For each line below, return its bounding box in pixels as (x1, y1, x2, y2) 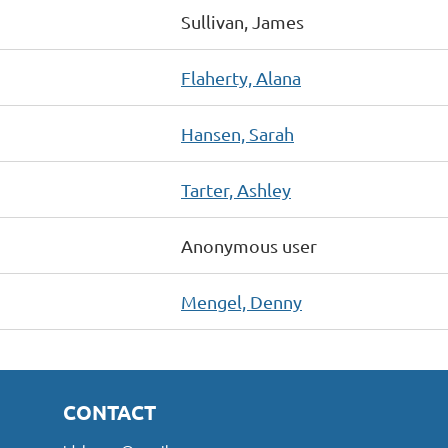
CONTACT (63, 399, 156, 425)
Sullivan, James (181, 11, 304, 32)
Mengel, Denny (181, 291, 302, 312)
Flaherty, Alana (181, 67, 301, 88)
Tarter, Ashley (181, 179, 291, 200)
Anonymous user (181, 235, 317, 256)
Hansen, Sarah (181, 123, 294, 144)
